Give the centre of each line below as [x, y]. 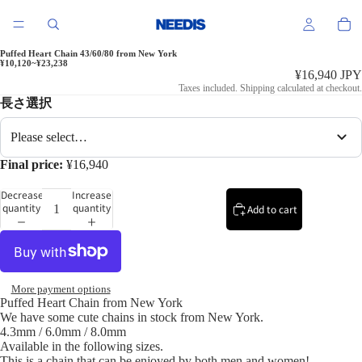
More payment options [61, 289]
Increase [92, 194]
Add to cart [272, 209]
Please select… [49, 137]
